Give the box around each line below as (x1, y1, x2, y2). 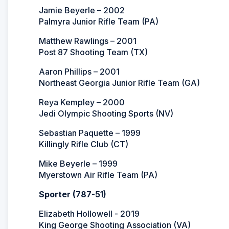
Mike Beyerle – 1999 (39, 158, 118, 169)
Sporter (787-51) (39, 189, 106, 199)
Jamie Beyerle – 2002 (39, 5, 125, 15)
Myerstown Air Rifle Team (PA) (39, 169, 157, 180)
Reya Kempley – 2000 (39, 97, 125, 107)
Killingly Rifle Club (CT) (39, 139, 128, 149)
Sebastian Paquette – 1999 (39, 127, 141, 138)
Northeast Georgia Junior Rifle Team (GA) (39, 77, 200, 88)
